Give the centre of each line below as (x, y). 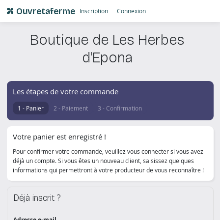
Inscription (94, 11)
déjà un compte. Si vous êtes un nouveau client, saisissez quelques (103, 161)
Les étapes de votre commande (65, 91)
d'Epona (107, 57)
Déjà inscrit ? (37, 198)
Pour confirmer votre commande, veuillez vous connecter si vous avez (108, 151)
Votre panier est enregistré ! (59, 137)
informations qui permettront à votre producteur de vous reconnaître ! (108, 170)
